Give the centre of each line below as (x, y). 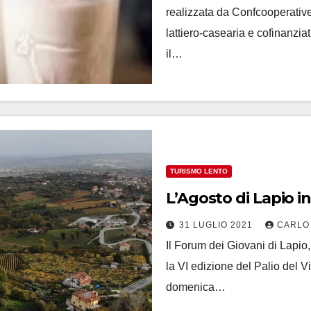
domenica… (196, 287)
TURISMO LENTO (199, 171)
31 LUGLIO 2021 (217, 225)
